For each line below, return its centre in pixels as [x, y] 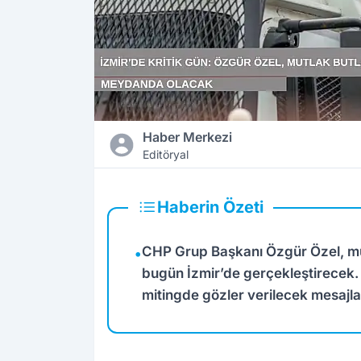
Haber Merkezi [187, 137]
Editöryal [165, 155]
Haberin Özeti [210, 207]
